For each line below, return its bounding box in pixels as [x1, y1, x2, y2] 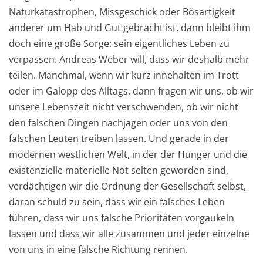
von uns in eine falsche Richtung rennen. [9, 242, 188, 256]
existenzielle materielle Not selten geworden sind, [9, 163, 228, 177]
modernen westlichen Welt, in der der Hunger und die [9, 147, 247, 161]
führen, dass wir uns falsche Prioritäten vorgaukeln [9, 211, 234, 224]
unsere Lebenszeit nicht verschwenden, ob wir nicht [9, 100, 238, 113]
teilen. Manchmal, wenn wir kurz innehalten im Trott [9, 68, 239, 82]
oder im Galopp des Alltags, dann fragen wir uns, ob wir [9, 84, 254, 97]
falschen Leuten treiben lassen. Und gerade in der [9, 131, 229, 145]
